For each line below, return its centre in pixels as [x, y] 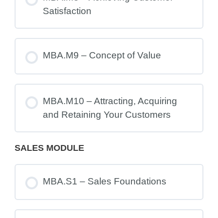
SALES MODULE [49, 148]
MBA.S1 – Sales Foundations [104, 181]
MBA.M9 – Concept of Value [102, 55]
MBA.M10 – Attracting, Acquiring [110, 101]
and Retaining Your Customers [107, 114]
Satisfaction [67, 11]
